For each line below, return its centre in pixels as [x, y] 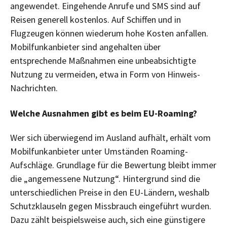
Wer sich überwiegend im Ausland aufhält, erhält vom [110, 138]
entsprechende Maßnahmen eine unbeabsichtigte [103, 61]
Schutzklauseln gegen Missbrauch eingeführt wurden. [111, 206]
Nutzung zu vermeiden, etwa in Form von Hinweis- [105, 74]
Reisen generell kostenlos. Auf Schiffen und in [96, 20]
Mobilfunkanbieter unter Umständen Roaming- [99, 151]
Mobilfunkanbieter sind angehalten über [85, 47]
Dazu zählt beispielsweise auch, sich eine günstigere [108, 220]
